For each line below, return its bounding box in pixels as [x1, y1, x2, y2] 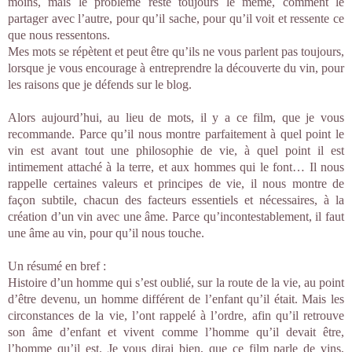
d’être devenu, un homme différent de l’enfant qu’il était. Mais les [8, 292, 344, 306]
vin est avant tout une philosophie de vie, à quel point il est [8, 144, 344, 157]
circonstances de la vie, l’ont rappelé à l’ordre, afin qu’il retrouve [8, 309, 344, 322]
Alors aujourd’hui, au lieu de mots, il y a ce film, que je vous [8, 111, 344, 124]
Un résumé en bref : [8, 259, 106, 273]
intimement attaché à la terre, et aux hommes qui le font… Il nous [8, 160, 344, 174]
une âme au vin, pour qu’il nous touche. [8, 226, 204, 240]
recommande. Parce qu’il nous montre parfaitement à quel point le [8, 127, 344, 141]
